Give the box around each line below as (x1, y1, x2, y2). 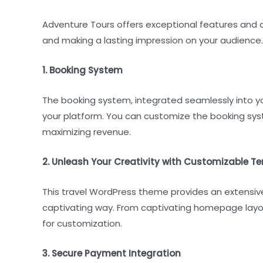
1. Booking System (42, 63, 123, 76)
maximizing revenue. (42, 125, 131, 138)
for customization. (42, 217, 122, 230)
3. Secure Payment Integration (42, 247, 181, 259)
